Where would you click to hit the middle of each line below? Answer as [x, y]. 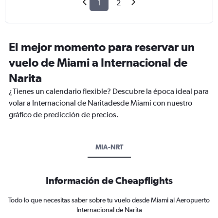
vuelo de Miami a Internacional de [98, 63]
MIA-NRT [109, 147]
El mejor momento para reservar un [102, 47]
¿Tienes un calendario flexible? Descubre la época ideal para [109, 91]
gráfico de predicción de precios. [64, 115]
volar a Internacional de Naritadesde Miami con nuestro [100, 103]
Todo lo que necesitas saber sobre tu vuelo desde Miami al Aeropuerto [109, 200]
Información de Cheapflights [109, 181]
